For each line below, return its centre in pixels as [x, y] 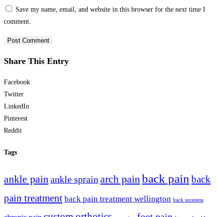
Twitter [14, 94]
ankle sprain [74, 179]
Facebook [17, 82]
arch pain [120, 179]
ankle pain [26, 179]
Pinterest [16, 118]
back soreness [188, 200]
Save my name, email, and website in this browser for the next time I [110, 9]
